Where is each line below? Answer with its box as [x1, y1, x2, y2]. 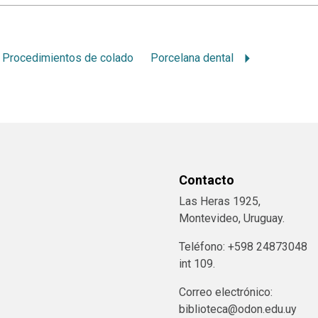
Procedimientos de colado [2, 51, 134, 65]
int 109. [179, 257, 215, 271]
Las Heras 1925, [179, 194, 261, 209]
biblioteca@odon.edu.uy [179, 302, 297, 317]
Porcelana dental [150, 51, 234, 65]
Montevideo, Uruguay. [179, 212, 285, 226]
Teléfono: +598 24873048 [179, 240, 307, 254]
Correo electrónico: [179, 285, 273, 300]
